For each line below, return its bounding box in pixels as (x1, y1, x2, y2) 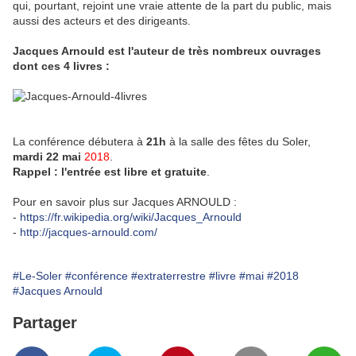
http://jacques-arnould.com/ (20, 226, 157, 239)
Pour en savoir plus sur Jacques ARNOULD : (13, 195, 237, 209)
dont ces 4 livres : (13, 60, 110, 73)
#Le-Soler (13, 269, 62, 283)
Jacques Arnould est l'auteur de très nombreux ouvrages (13, 44, 321, 58)
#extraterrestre (131, 269, 206, 283)
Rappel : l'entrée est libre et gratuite (13, 165, 207, 179)
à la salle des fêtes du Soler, (166, 135, 311, 149)
